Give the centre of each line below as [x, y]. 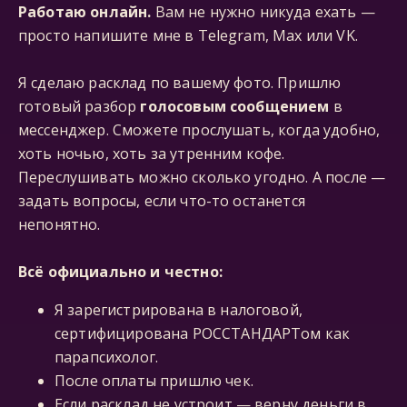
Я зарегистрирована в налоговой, [179, 310]
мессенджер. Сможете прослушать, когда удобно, [199, 130]
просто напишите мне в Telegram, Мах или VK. [188, 35]
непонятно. [60, 224]
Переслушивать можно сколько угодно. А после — [202, 177]
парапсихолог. [107, 357]
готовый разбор [79, 106]
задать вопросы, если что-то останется [162, 201]
